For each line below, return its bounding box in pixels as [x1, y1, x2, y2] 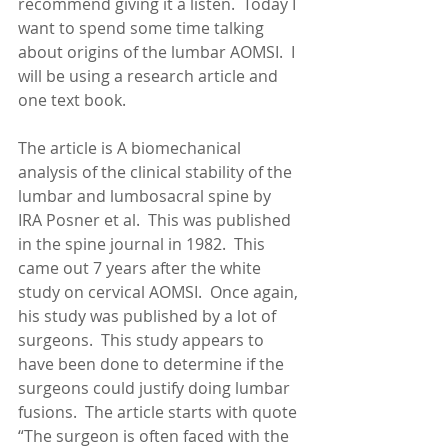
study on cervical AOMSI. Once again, [18, 281, 302, 303]
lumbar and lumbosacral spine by [18, 185, 275, 207]
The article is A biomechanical [18, 137, 245, 159]
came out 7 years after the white [18, 257, 265, 279]
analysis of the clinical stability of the [18, 161, 296, 183]
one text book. [18, 89, 126, 111]
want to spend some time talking [18, 17, 268, 39]
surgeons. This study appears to [18, 329, 268, 351]
